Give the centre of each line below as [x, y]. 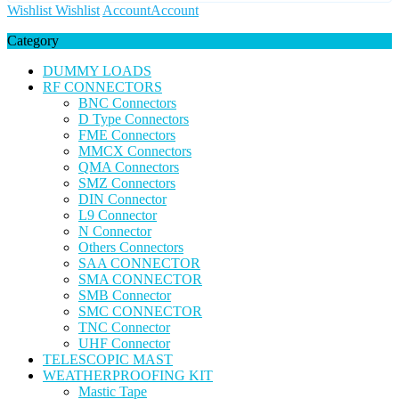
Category [33, 41]
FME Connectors [127, 135]
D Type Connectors [134, 119]
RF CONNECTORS [102, 87]
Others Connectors [131, 248]
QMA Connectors [129, 167]
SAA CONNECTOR [139, 264]
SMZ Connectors [127, 183]
